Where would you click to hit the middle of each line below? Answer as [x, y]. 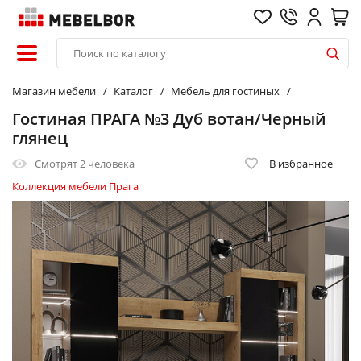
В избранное [301, 164]
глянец [40, 138]
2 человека [107, 164]
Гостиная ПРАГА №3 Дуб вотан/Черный [169, 119]
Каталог [133, 91]
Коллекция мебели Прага [75, 186]
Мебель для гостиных [225, 91]
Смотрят [57, 164]
